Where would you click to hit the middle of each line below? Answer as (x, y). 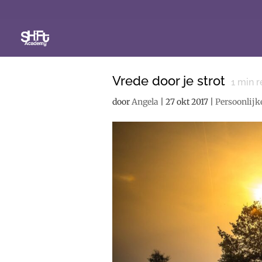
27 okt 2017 (187, 102)
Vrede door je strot (169, 81)
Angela (145, 102)
